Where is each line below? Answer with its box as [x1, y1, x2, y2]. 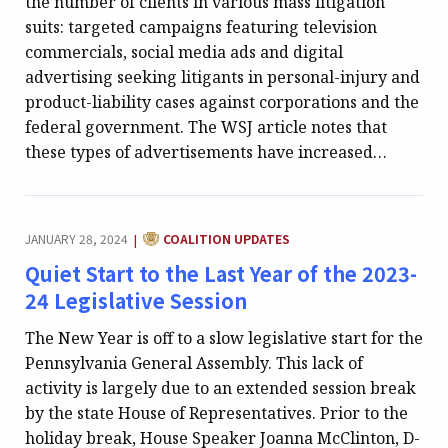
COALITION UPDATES [163, 230, 291, 248]
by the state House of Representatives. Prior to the [25, 401, 408, 424]
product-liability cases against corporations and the [25, 91, 419, 114]
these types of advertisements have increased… [25, 141, 387, 164]
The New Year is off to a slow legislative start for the [25, 326, 423, 349]
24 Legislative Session [25, 286, 247, 316]
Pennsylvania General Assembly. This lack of [25, 351, 363, 374]
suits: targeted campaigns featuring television [25, 16, 377, 39]
